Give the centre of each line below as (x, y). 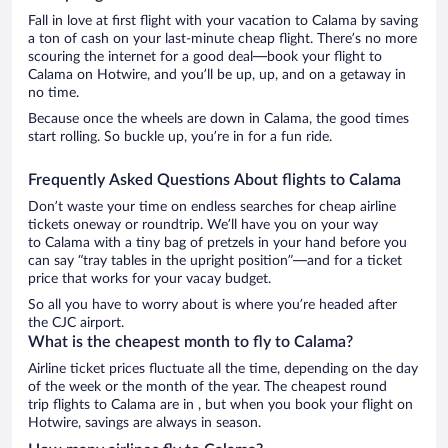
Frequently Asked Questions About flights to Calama (214, 179)
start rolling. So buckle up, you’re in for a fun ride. (180, 136)
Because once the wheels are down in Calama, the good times (218, 118)
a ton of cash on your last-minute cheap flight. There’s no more (222, 38)
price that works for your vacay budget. (149, 278)
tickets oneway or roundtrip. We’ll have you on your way (203, 224)
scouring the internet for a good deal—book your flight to (205, 56)
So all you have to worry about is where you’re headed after (212, 304)
